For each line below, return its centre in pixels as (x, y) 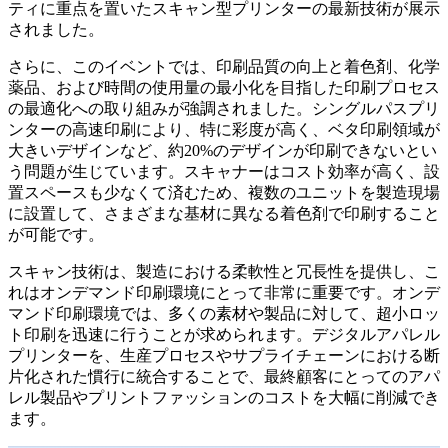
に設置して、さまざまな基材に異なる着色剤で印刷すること (224, 213)
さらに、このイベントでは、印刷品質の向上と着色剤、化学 (224, 66)
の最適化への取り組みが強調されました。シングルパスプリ (224, 108)
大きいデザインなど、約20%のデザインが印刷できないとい (222, 150)
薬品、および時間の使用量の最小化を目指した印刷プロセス (224, 87)
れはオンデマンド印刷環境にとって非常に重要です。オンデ (224, 292)
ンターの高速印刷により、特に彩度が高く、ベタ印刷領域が (224, 129)
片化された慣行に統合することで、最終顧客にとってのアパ (224, 376)
